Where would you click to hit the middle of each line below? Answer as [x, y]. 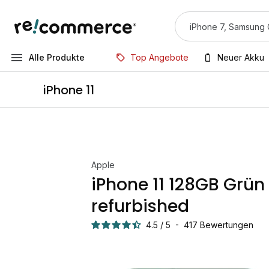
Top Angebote [159, 57]
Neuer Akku [241, 57]
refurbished [140, 206]
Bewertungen [227, 225]
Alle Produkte [57, 57]
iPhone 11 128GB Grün [178, 185]
